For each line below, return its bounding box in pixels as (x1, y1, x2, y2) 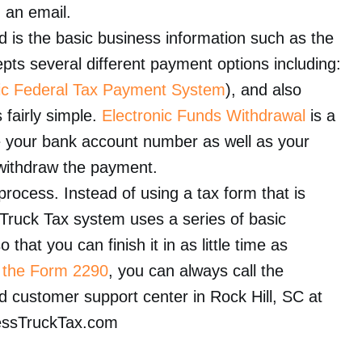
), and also (225, 81, 301, 99)
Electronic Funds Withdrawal (102, 107, 305, 124)
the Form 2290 (2, 262, 108, 280)
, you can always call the (108, 262, 284, 280)
